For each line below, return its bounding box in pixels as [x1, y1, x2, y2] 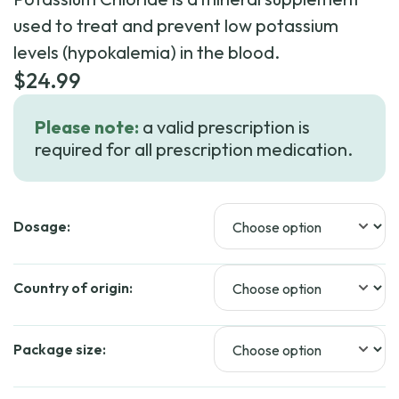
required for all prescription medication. [35, 138, 353, 160]
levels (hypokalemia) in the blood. [13, 41, 280, 63]
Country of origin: [13, 279, 133, 297]
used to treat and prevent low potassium [13, 14, 338, 37]
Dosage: [13, 217, 70, 235]
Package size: [13, 340, 106, 358]
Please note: [35, 116, 139, 138]
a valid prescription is [139, 116, 310, 138]
